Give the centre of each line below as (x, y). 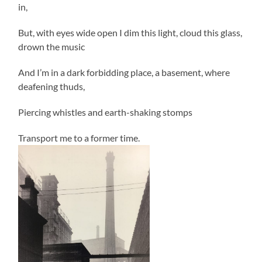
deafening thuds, (52, 86)
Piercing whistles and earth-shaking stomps (106, 112)
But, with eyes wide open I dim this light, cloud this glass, (130, 32)
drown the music (52, 46)
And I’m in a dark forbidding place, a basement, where (124, 72)
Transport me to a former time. (79, 137)
